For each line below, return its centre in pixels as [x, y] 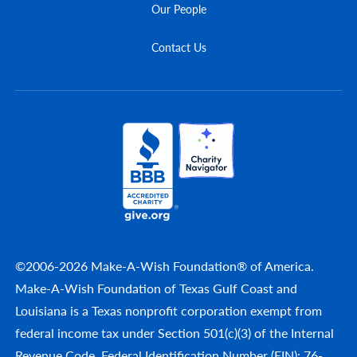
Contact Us [178, 47]
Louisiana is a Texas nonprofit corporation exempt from [169, 311]
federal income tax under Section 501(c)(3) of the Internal [175, 333]
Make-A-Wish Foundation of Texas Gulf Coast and [156, 288]
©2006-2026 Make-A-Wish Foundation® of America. [165, 266]
